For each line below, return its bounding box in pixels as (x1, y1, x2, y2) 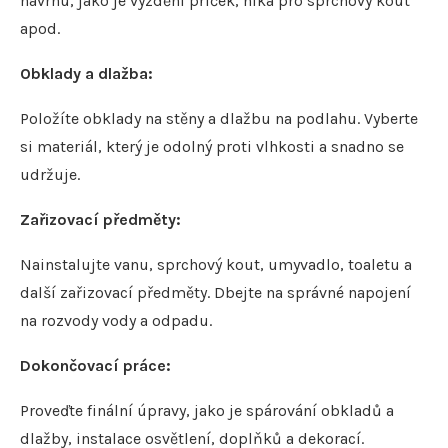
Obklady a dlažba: (20, 64, 153, 84)
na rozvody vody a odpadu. (20, 311, 212, 331)
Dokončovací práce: (20, 356, 171, 376)
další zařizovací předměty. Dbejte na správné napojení (20, 283, 411, 303)
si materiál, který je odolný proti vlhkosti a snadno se (20, 137, 404, 157)
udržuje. (20, 165, 80, 185)
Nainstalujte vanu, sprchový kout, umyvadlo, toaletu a (20, 255, 412, 275)
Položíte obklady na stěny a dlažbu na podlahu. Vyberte (20, 109, 418, 129)
